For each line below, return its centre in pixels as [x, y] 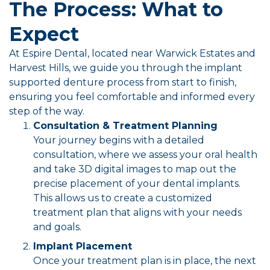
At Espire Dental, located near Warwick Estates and [132, 53]
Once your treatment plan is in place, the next [145, 260]
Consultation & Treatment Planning [125, 125]
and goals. [57, 227]
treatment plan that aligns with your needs [137, 212]
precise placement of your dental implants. [137, 183]
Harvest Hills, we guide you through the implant [126, 67]
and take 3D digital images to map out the [135, 169]
